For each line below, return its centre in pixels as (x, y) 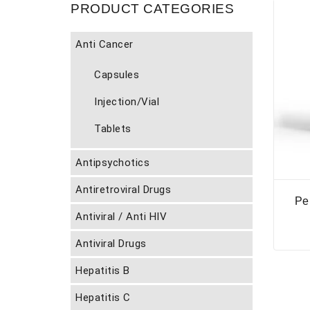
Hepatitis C (103, 298)
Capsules (117, 75)
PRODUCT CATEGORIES (152, 9)
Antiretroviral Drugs (123, 190)
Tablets (113, 129)
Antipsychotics (112, 163)
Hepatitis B (103, 271)
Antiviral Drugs (111, 244)
